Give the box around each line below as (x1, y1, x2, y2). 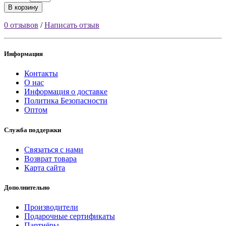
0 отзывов (4, 21, 38, 30)
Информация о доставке (24, 87, 107, 96)
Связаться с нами (24, 145, 83, 154)
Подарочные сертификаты (24, 212, 115, 221)
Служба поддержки (4, 126, 61, 134)
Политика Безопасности (24, 96, 107, 105)
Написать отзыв (44, 21, 99, 30)
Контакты (24, 69, 58, 78)
